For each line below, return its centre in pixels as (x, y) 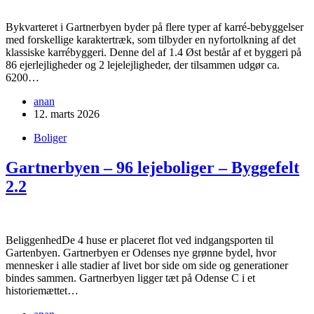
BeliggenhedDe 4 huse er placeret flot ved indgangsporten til (139, 240)
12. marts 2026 (67, 114)
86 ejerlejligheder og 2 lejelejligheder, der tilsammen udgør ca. (143, 65)
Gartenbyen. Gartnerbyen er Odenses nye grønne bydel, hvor (141, 252)
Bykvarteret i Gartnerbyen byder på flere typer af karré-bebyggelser (155, 27)
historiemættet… (42, 290)
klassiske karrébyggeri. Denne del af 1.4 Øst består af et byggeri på (153, 53)
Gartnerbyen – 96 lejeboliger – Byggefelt (152, 167)
